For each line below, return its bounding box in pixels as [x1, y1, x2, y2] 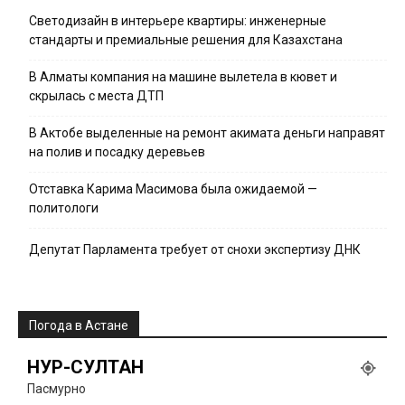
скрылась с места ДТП [29, 88, 164, 103]
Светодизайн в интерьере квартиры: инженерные [29, 13, 326, 28]
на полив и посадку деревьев [29, 144, 205, 159]
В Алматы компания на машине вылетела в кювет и [29, 69, 337, 84]
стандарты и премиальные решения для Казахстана [29, 32, 343, 47]
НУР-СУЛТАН [27, 355, 144, 378]
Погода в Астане [29, 317, 128, 333]
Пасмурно [27, 381, 86, 396]
